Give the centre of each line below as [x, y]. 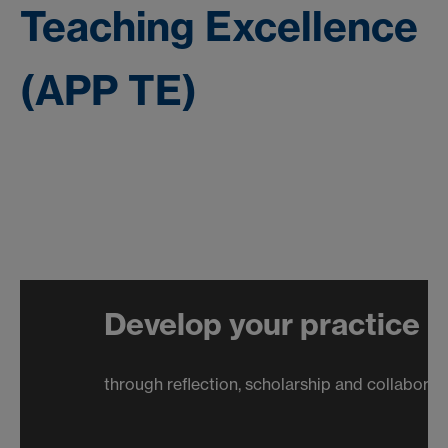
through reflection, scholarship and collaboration [221, 384]
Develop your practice [198, 323]
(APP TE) [108, 91]
